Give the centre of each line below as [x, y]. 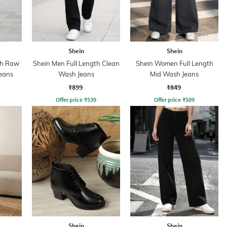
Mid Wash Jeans [174, 74]
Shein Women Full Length [174, 63]
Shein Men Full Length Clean [76, 63]
